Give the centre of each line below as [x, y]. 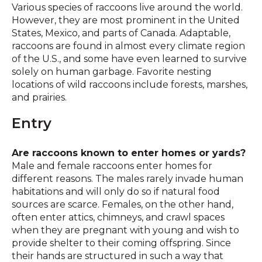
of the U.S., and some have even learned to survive [129, 59]
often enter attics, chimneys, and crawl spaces [118, 217]
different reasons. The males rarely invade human [127, 179]
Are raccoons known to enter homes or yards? [129, 153]
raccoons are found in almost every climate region [128, 46]
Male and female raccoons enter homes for [112, 166]
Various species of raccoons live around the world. [127, 7]
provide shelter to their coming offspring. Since [121, 243]
